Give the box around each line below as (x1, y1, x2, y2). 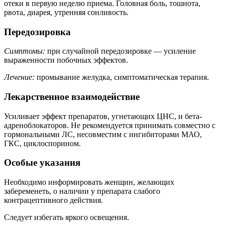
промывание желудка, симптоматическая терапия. (35, 73, 209, 82)
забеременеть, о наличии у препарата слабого (4, 187, 160, 196)
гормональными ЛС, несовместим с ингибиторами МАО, (4, 130, 202, 139)
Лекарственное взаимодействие (4, 91, 140, 102)
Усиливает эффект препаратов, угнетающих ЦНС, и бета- (4, 111, 202, 121)
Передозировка (4, 26, 71, 37)
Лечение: (4, 73, 35, 82)
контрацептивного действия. (4, 196, 103, 205)
